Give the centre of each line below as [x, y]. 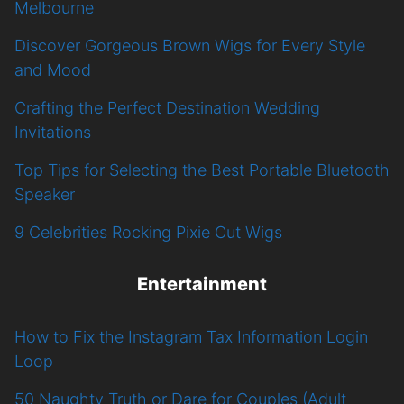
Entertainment [202, 284]
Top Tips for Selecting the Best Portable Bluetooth [202, 170]
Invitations [53, 132]
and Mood [53, 69]
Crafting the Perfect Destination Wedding [167, 107]
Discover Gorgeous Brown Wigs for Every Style [190, 45]
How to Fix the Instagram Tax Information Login [191, 336]
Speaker [45, 194]
